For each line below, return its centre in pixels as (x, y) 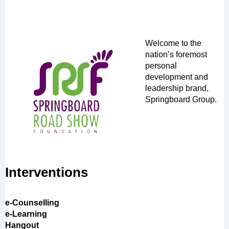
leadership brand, (177, 88)
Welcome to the (173, 43)
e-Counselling (32, 203)
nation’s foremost (176, 55)
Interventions (47, 173)
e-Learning (26, 214)
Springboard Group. (181, 100)
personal (161, 66)
